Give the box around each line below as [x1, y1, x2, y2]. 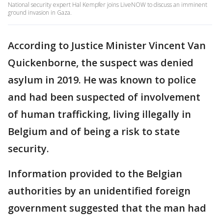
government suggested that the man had [8, 201, 206, 215]
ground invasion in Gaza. [8, 8, 72, 17]
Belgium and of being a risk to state [8, 125, 180, 138]
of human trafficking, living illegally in [8, 108, 191, 121]
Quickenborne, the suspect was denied [8, 56, 193, 70]
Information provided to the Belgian [8, 167, 182, 181]
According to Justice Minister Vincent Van [8, 39, 206, 53]
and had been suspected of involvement [8, 90, 200, 104]
